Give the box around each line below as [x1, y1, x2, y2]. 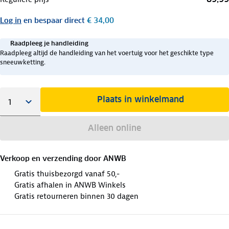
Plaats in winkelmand [97, 94, 185, 105]
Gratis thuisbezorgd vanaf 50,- [14, 168, 120, 179]
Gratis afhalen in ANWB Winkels [14, 179, 126, 190]
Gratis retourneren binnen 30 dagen [14, 191, 139, 201]
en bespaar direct [24, 15, 85, 25]
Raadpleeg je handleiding [10, 39, 88, 47]
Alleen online [87, 122, 141, 133]
